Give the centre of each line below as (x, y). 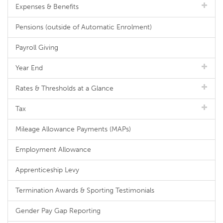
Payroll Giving (37, 48)
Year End (29, 68)
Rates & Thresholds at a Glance (64, 88)
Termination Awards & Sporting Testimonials (85, 190)
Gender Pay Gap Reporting (58, 211)
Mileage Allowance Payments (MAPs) (73, 129)
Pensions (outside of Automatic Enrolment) (84, 27)
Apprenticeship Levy (47, 170)
